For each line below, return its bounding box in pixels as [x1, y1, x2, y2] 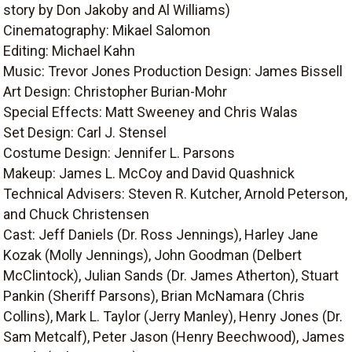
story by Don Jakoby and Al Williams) [3, 2, 230, 18]
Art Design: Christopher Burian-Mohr [3, 83, 227, 100]
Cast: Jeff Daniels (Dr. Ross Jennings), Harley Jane [3, 226, 318, 243]
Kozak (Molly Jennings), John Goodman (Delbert [3, 247, 302, 263]
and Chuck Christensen [3, 206, 149, 222]
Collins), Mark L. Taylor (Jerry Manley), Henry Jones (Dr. [3, 308, 343, 324]
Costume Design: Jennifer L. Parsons [3, 145, 235, 161]
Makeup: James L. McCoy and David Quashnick [3, 165, 295, 181]
